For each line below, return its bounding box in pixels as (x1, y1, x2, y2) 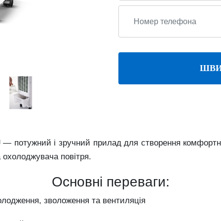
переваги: (106, 174, 170, 189)
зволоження (44, 196, 92, 205)
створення (141, 138, 184, 147)
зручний (58, 138, 93, 147)
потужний (14, 138, 54, 147)
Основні (51, 174, 107, 189)
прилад (93, 138, 124, 147)
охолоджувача (3, 152, 61, 161)
